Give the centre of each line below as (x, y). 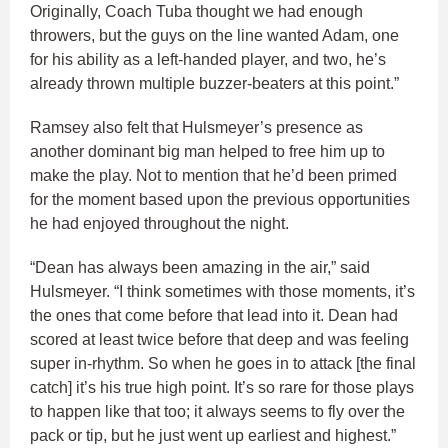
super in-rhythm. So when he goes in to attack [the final (223, 364)
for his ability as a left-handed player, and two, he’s (208, 60)
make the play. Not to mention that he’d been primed (213, 176)
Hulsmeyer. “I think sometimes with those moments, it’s (222, 292)
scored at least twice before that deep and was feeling (219, 340)
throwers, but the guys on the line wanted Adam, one (214, 36)
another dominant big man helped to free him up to (207, 152)
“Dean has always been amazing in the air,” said (200, 268)
